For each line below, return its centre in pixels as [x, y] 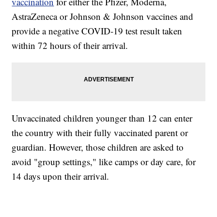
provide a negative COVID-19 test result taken [97, 31]
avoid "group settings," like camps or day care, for [104, 162]
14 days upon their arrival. [61, 176]
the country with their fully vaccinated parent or [100, 133]
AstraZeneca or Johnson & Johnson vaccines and [103, 16]
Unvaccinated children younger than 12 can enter [102, 118]
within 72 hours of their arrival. [70, 46]
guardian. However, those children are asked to [98, 147]
